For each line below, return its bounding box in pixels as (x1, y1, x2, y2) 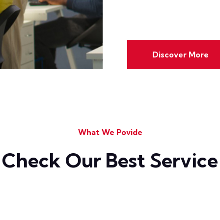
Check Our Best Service (2, 148, 218, 172)
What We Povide (78, 127, 142, 137)
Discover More (152, 50, 209, 59)
